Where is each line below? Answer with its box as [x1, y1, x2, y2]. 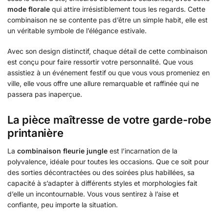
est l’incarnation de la [108, 147, 177, 155]
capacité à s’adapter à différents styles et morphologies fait [7, 179, 197, 188]
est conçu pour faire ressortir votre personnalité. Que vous [7, 57, 193, 66]
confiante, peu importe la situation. [7, 200, 118, 209]
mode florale [7, 5, 50, 14]
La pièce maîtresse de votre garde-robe [7, 113, 211, 127]
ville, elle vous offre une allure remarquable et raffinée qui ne [7, 79, 199, 88]
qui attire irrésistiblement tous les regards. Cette [50, 5, 205, 14]
